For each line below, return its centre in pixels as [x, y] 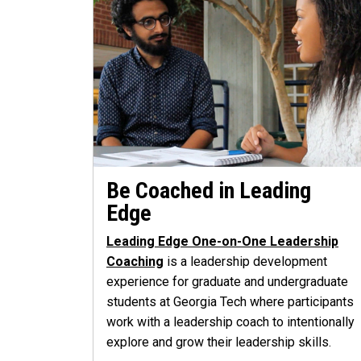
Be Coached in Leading [209, 191]
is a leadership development [245, 262]
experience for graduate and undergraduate [227, 282]
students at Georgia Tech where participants [230, 302]
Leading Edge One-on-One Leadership [222, 242]
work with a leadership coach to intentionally [230, 322]
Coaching [135, 262]
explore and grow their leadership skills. [219, 342]
